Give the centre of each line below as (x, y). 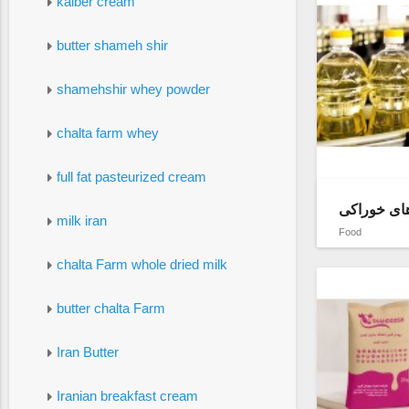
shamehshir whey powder (133, 89)
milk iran (81, 220)
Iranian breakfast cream (127, 395)
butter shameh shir (112, 45)
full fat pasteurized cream (131, 176)
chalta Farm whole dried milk (142, 264)
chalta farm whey (107, 132)
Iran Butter (87, 351)
